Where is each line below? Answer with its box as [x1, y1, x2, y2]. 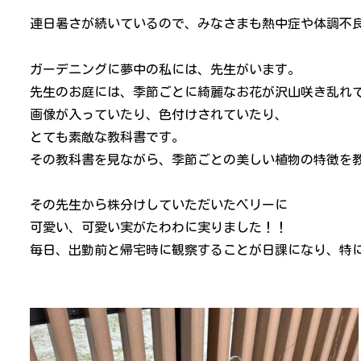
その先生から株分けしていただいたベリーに [29, 198, 288, 212]
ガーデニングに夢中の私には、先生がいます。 [29, 63, 301, 77]
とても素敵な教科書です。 [29, 131, 185, 144]
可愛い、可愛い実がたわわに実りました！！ [29, 221, 288, 234]
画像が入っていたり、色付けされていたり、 [29, 108, 288, 122]
